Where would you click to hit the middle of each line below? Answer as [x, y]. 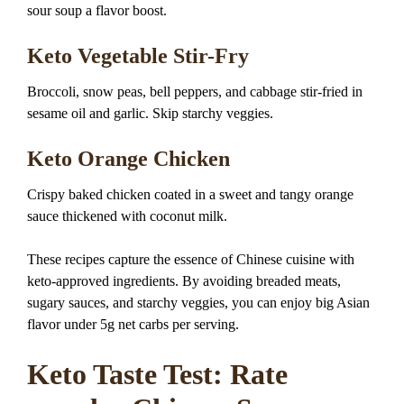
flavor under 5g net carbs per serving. [133, 325]
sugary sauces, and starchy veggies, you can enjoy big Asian [198, 303]
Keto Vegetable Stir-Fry [138, 55]
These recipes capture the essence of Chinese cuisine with [191, 260]
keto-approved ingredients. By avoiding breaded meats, [184, 281]
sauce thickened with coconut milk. [127, 216]
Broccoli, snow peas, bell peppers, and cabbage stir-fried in [195, 92]
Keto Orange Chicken [129, 159]
